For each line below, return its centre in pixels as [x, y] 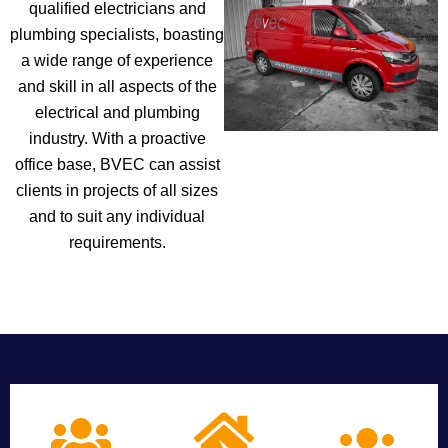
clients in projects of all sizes [117, 190]
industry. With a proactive [117, 138]
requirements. [117, 242]
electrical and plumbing [117, 112]
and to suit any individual [117, 216]
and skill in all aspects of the [117, 86]
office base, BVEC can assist [117, 164]
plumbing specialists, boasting [117, 34]
